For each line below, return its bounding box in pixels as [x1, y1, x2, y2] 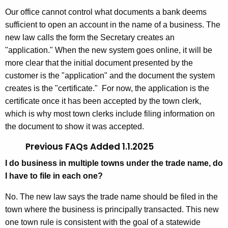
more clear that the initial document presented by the [5, 59, 193, 68]
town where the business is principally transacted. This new [5, 205, 219, 214]
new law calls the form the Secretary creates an [5, 33, 175, 42]
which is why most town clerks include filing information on [5, 109, 215, 119]
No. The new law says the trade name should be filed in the [5, 192, 218, 202]
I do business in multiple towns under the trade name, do [5, 159, 223, 168]
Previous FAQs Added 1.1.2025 [25, 140, 154, 153]
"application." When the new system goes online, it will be [5, 46, 212, 55]
